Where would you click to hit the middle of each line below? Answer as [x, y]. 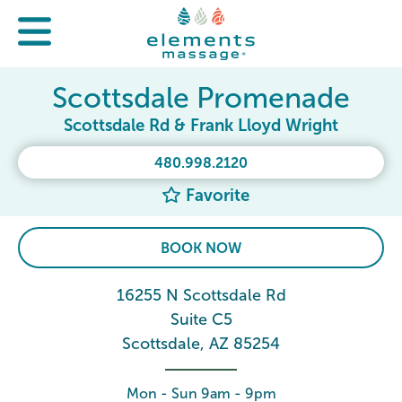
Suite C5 [201, 319]
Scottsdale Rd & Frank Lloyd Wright [201, 125]
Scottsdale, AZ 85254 [201, 344]
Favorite [215, 195]
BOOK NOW [201, 248]
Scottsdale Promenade [201, 98]
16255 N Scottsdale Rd [201, 295]
